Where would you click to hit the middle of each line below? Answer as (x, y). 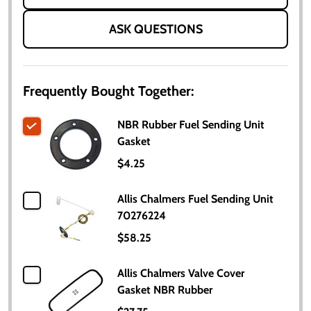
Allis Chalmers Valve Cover (181, 273)
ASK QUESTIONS (155, 29)
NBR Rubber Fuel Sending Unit (191, 124)
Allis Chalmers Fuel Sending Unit (195, 199)
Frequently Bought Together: (108, 91)
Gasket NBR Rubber (165, 289)
